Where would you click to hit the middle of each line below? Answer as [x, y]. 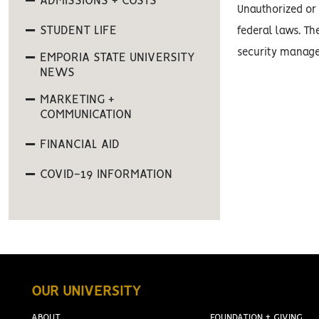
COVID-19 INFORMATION [106, 174]
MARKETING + [77, 100]
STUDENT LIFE [78, 31]
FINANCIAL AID [80, 145]
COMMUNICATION [86, 115]
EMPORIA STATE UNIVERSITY [117, 58]
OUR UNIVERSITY [86, 292]
